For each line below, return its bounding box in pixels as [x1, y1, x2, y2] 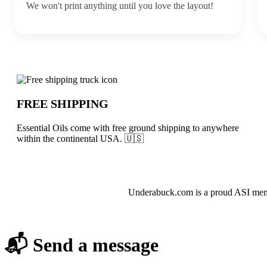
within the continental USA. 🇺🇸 [17, 133, 144, 144]
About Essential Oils [42, 184, 167, 200]
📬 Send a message [5, 234, 159, 256]
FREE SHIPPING [17, 97, 108, 110]
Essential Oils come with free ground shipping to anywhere [17, 122, 239, 133]
